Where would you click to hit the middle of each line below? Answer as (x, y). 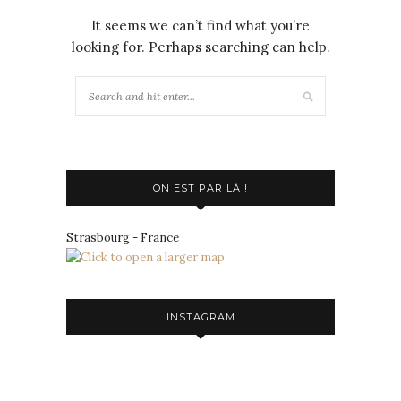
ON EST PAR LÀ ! (200, 188)
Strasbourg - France (123, 238)
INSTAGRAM (200, 317)
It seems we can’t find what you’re (200, 26)
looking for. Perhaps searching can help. (200, 47)
